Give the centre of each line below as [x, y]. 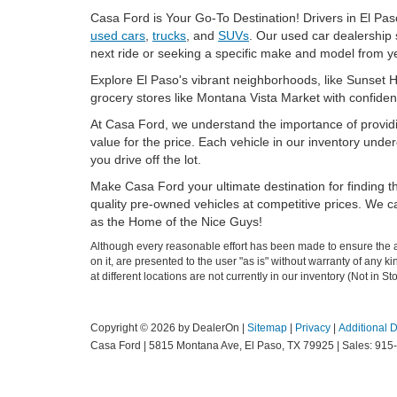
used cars [118, 35]
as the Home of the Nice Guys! [176, 222]
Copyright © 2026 [134, 328]
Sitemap [267, 328]
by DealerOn [209, 328]
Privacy [313, 328]
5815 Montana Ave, [194, 346]
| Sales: [354, 346]
